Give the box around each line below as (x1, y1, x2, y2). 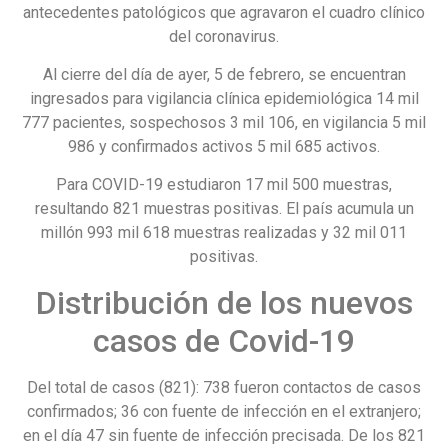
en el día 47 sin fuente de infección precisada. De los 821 (23, 425, 425, 445)
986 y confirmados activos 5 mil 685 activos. (68, 137, 380, 157)
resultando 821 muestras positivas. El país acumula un (34, 199, 414, 219)
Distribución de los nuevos (35, 283, 413, 322)
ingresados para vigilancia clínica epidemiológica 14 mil (29, 89, 419, 109)
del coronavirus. (169, 26, 279, 46)
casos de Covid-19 (93, 321, 355, 360)
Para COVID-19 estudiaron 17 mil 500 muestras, (56, 175, 392, 195)
